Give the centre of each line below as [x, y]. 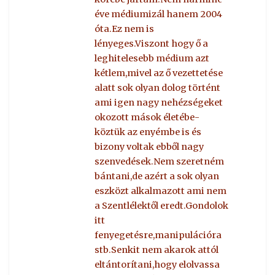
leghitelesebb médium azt [152, 59]
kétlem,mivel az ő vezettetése [159, 73]
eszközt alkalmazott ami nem [161, 191]
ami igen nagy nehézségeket [159, 103]
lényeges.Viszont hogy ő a [152, 44]
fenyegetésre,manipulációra [158, 235]
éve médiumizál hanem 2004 [159, 14]
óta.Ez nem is [125, 29]
